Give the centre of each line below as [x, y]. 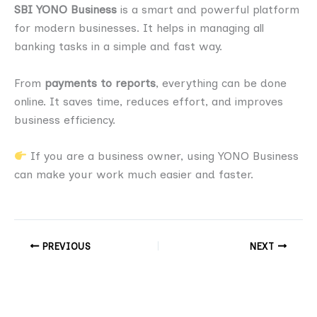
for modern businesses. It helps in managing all [139, 28]
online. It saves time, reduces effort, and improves [149, 101]
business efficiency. [65, 120]
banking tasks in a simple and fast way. [118, 46]
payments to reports [100, 83]
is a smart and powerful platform [208, 9]
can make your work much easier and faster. [134, 175]
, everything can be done [221, 83]
